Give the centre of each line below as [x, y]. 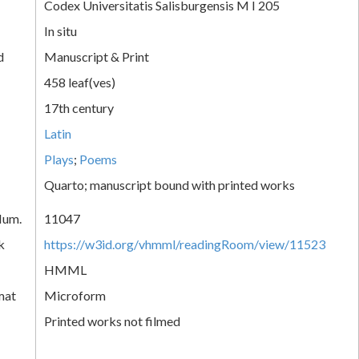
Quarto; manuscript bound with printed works [169, 184]
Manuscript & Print [97, 56]
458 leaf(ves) [80, 82]
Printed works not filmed [112, 321]
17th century [79, 107]
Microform [75, 295]
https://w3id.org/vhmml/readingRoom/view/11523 [185, 244]
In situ [61, 30]
